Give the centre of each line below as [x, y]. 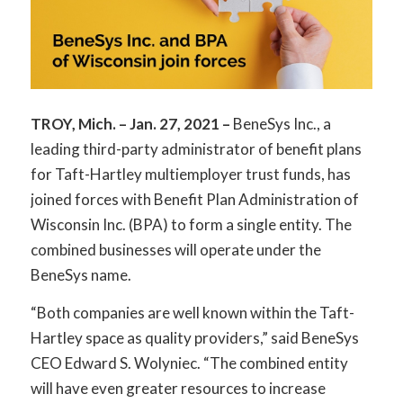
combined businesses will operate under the [175, 249]
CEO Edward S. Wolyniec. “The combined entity [189, 363]
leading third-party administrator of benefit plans [196, 148]
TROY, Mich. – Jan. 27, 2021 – [130, 123]
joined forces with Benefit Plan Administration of [194, 199]
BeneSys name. [81, 274]
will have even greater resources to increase [178, 389]
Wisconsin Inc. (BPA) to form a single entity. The [191, 224]
